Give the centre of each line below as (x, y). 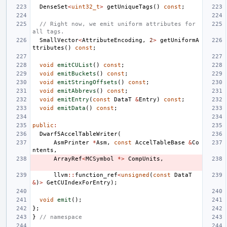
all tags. (48, 31)
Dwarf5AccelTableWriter (79, 134)
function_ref (96, 175)
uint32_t (86, 7)
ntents (43, 150)
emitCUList (75, 65)
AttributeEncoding (112, 40)
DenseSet (54, 7)
